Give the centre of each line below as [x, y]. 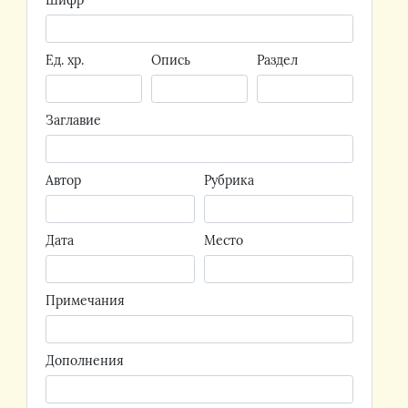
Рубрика [229, 180]
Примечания [85, 301]
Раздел [277, 60]
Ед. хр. [65, 60]
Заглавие [73, 120]
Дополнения [85, 361]
